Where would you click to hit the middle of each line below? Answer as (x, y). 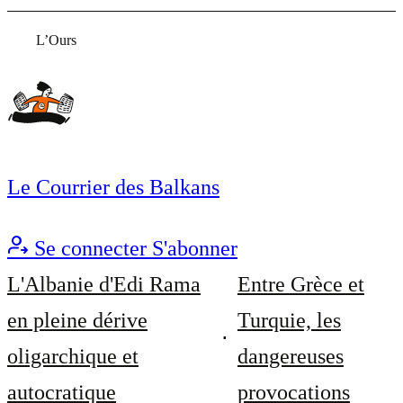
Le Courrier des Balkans (113, 187)
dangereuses (290, 356)
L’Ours (56, 40)
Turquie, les (289, 320)
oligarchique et (73, 356)
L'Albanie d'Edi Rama (104, 284)
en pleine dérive (77, 320)
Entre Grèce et (300, 284)
